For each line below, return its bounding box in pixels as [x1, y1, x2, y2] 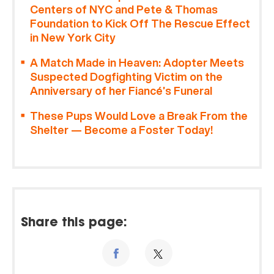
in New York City [30, 30, 116, 46]
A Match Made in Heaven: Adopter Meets [30, 55, 244, 71]
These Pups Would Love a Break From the [30, 108, 248, 124]
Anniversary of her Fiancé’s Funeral [30, 83, 212, 99]
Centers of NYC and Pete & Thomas [30, 2, 218, 18]
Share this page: [21, 217, 127, 230]
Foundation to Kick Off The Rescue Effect [30, 16, 250, 32]
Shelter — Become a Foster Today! [30, 122, 213, 138]
